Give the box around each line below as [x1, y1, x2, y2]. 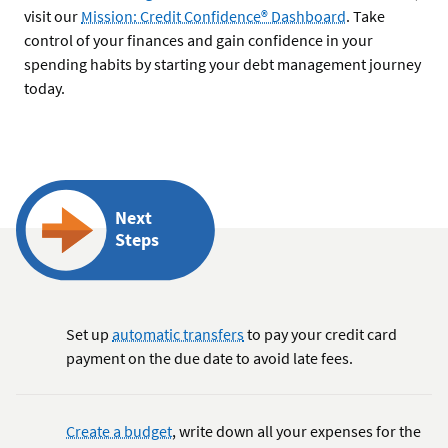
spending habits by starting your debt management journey [24, 54, 421, 75]
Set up [66, 324, 112, 345]
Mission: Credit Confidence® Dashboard [81, 6, 346, 27]
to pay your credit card [244, 324, 397, 345]
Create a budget [66, 421, 172, 442]
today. [24, 78, 68, 99]
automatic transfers [112, 324, 244, 345]
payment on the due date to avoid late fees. [66, 348, 353, 369]
